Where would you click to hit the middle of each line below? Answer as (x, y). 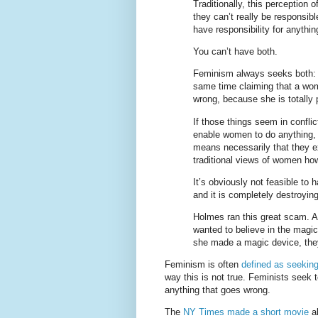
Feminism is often (203, 265)
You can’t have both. (235, 52)
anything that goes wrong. (218, 290)
